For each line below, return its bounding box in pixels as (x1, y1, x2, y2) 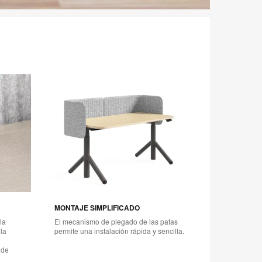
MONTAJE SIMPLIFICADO (54, 202, 140, 213)
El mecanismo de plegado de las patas (54, 216, 178, 226)
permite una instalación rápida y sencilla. (54, 225, 184, 236)
